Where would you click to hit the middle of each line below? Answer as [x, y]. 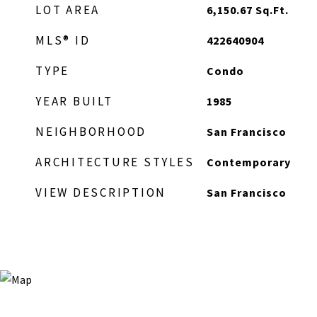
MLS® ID [63, 40]
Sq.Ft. [272, 10]
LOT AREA [68, 10]
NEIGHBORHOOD [91, 132]
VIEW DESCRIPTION [101, 192]
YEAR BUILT [74, 101]
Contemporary [248, 162]
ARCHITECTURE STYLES [115, 162]
